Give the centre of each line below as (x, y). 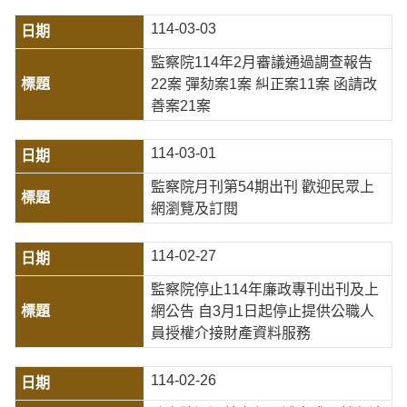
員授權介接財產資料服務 (230, 333)
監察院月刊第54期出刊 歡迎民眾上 (262, 187)
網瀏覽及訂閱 (194, 208)
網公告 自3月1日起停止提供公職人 (262, 311)
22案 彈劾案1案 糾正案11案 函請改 (263, 84)
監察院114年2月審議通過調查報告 (261, 62)
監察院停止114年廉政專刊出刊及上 (264, 289)
